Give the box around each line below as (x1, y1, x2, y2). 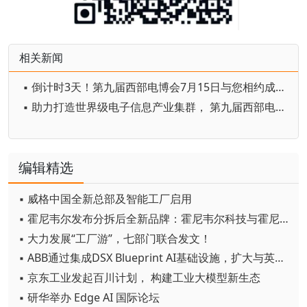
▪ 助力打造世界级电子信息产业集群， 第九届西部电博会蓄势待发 (275, 99, 284, 115)
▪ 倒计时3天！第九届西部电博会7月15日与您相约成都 (275, 79, 284, 95)
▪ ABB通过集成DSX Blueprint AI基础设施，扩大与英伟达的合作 (275, 250, 284, 266)
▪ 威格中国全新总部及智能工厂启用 (19, 191, 192, 206)
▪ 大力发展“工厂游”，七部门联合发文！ (19, 230, 211, 246)
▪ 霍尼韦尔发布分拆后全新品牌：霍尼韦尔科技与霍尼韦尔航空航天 (280, 210, 288, 226)
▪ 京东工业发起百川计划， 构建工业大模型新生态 (19, 270, 260, 286)
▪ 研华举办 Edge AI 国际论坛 (19, 289, 160, 305)
